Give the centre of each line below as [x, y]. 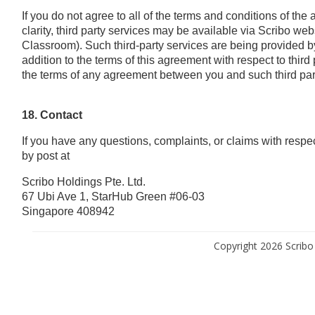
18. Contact [52, 115]
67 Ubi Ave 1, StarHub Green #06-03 [113, 196]
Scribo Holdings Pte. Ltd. [83, 181]
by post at [45, 155]
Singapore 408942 [68, 211]
